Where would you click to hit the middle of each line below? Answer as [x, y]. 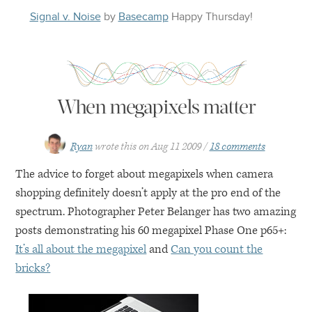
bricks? [33, 268]
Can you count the [217, 249]
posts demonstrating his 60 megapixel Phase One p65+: [151, 231]
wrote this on [122, 147]
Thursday [227, 17]
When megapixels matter [156, 107]
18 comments [237, 147]
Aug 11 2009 [176, 147]
